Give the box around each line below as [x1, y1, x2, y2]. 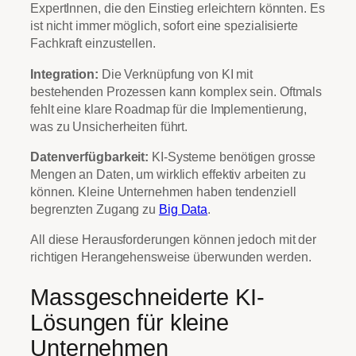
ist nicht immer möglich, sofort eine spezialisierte [30, 18, 298, 33]
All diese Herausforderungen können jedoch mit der [30, 232, 317, 246]
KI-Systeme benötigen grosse [149, 149, 316, 164]
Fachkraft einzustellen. [30, 36, 156, 51]
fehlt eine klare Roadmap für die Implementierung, [30, 101, 308, 116]
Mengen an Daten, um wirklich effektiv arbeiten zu [30, 166, 307, 181]
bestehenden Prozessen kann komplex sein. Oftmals [30, 83, 323, 99]
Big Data [158, 201, 208, 216]
